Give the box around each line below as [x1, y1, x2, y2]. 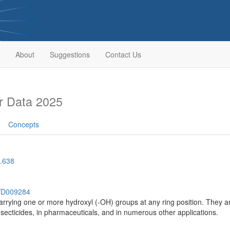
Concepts [8, 119, 39, 129]
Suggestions [49, 49, 90, 60]
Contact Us [105, 49, 141, 60]
